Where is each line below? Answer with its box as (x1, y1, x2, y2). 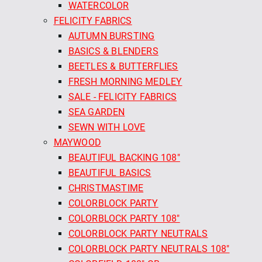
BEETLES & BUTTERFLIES (68, 60, 178, 72)
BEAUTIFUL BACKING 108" (68, 151, 180, 163)
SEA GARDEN (68, 106, 125, 118)
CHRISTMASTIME (68, 182, 144, 194)
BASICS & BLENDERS (68, 45, 158, 57)
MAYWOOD (53, 136, 101, 148)
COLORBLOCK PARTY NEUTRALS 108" (68, 243, 230, 254)
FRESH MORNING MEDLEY (68, 75, 182, 87)
